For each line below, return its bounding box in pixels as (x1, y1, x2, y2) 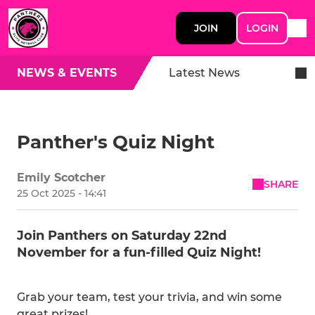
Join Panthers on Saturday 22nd (17, 228, 226, 243)
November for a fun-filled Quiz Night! (17, 245, 261, 260)
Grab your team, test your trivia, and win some (17, 290, 282, 304)
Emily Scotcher (17, 171, 105, 184)
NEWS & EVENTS (17, 66, 117, 79)
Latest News (169, 66, 240, 79)
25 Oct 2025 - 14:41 (17, 187, 106, 200)
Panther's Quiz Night (17, 131, 214, 153)
